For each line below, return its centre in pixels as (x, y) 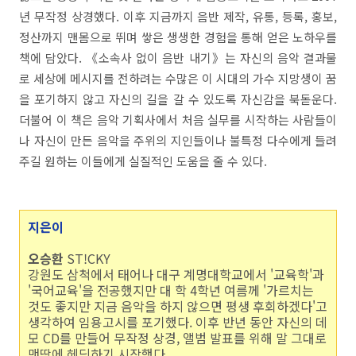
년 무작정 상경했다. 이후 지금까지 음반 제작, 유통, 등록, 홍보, (178, 16)
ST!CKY (89, 258)
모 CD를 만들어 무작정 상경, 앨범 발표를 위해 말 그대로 (177, 338)
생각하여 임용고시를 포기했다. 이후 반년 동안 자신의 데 (178, 322)
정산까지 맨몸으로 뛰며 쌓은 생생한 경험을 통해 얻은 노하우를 (178, 37)
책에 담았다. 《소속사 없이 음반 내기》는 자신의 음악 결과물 (178, 58)
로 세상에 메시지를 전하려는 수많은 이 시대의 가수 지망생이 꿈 (178, 78)
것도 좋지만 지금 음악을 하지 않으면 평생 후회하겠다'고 (178, 306)
